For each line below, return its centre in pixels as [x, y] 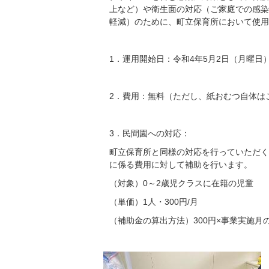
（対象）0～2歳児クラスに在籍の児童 [181, 183]
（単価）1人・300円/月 [154, 202]
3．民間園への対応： [150, 133]
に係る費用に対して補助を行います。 [181, 165]
